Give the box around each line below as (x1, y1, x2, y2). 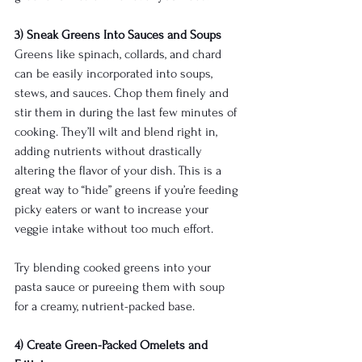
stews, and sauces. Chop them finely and (15, 86, 232, 101)
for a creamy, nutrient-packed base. (15, 299, 195, 314)
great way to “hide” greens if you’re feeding (15, 183, 242, 198)
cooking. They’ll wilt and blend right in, (15, 124, 221, 140)
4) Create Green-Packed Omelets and (15, 338, 211, 353)
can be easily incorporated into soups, (15, 66, 216, 82)
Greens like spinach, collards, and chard (15, 47, 225, 62)
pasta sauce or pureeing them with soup (15, 280, 228, 295)
